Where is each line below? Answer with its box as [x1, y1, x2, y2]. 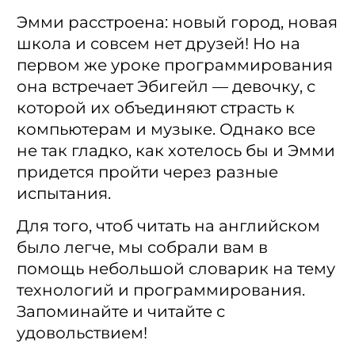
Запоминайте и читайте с [17, 301, 225, 321]
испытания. [17, 183, 111, 203]
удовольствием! [17, 323, 147, 342]
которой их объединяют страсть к [17, 97, 295, 117]
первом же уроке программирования [17, 55, 333, 74]
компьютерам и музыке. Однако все [17, 119, 315, 139]
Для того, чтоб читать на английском [17, 216, 320, 235]
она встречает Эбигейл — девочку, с [17, 76, 315, 96]
